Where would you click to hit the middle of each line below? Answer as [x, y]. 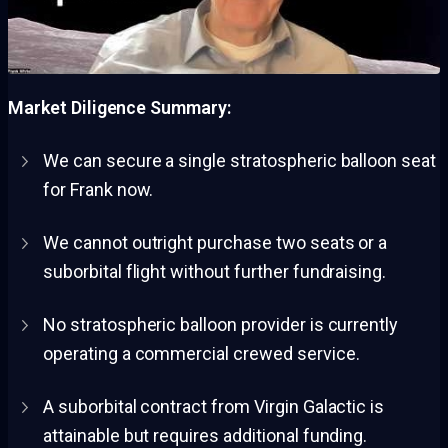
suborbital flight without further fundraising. [215, 271]
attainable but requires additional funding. [205, 435]
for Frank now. [98, 189]
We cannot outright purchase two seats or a [215, 242]
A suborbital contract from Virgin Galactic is [214, 406]
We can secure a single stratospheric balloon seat [240, 160]
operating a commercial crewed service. [201, 353]
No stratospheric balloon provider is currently [221, 324]
